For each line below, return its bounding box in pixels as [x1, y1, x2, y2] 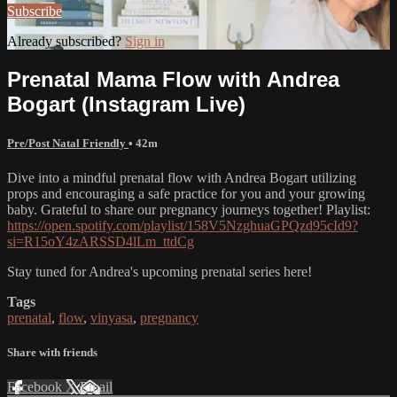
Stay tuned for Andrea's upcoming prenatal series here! [7, 263, 312, 279]
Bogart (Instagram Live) [7, 91, 245, 116]
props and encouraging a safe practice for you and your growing [7, 185, 365, 201]
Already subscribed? [7, 33, 125, 49]
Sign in [125, 33, 165, 49]
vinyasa [90, 309, 133, 325]
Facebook [7, 379, 66, 395]
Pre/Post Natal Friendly [7, 136, 128, 150]
